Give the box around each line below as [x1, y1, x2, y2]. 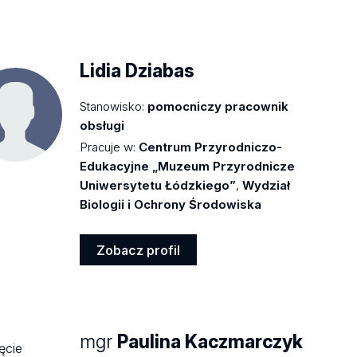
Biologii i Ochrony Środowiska [80, 196, 262, 212]
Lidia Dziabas [80, 59, 195, 82]
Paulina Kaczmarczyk [117, 331, 304, 354]
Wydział [242, 177, 291, 193]
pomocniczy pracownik [147, 98, 289, 114]
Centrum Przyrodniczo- [139, 139, 283, 155]
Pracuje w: [80, 139, 136, 155]
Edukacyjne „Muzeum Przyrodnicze [80, 158, 296, 174]
